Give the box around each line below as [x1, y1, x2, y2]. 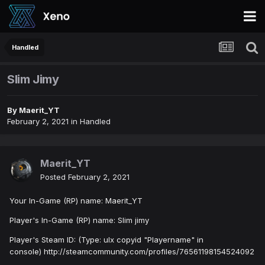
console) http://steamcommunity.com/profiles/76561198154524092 [9, 247, 254, 257]
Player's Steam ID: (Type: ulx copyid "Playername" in [9, 235, 203, 245]
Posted [40, 172, 68, 182]
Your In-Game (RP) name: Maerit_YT [9, 196, 143, 206]
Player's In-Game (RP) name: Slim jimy [9, 215, 149, 225]
